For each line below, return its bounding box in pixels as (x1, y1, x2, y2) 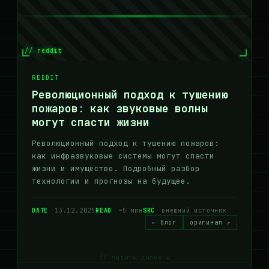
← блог (152, 219, 177, 226)
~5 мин (114, 207, 143, 214)
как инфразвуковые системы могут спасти (32, 151, 214, 161)
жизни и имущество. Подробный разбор (32, 163, 200, 174)
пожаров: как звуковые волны (32, 103, 208, 115)
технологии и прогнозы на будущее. (32, 176, 190, 186)
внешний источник (157, 207, 227, 214)
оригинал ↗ (190, 219, 231, 226)
